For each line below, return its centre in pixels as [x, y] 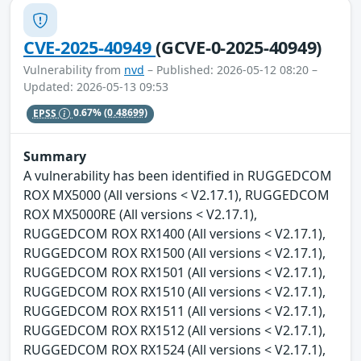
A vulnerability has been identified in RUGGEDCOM [178, 175]
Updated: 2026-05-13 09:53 [96, 87]
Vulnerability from [74, 70]
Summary [55, 156]
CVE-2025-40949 [90, 48]
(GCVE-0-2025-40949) [239, 48]
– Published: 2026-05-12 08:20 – [231, 70]
